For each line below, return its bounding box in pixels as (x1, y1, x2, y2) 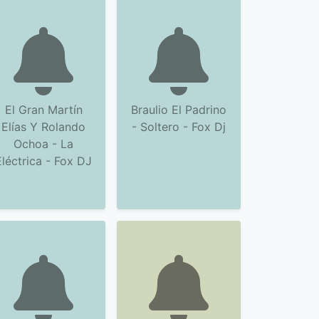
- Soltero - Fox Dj (132, 120, 226, 134)
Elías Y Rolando (1, 120, 85, 134)
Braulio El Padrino (131, 103, 226, 117)
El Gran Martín (4, 103, 83, 117)
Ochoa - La (14, 137, 73, 151)
